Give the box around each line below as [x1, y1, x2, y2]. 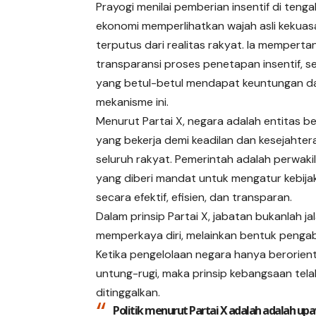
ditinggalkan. [96, 284, 161, 300]
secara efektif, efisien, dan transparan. [96, 189, 293, 205]
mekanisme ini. [96, 94, 169, 109]
